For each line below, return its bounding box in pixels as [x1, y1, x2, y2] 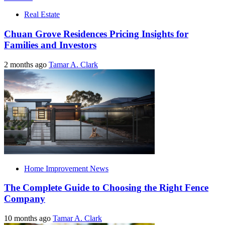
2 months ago [4, 60, 49, 69]
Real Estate [24, 10, 60, 19]
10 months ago [4, 213, 53, 222]
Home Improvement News [24, 164, 108, 173]
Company [4, 193, 45, 204]
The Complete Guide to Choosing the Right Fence [4, 182, 208, 193]
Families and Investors [4, 39, 96, 50]
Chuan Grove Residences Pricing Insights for [4, 28, 188, 39]
